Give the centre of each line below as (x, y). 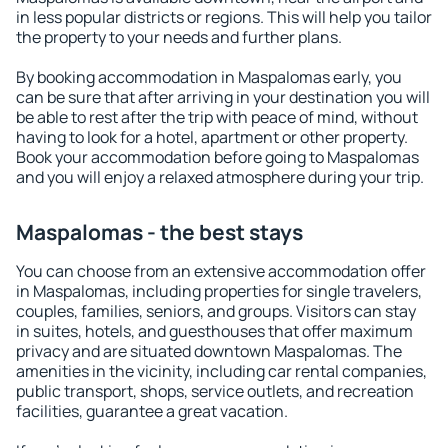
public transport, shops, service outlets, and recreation (215, 391)
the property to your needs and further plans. (179, 37)
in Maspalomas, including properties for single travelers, (219, 291)
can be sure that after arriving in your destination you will (223, 97)
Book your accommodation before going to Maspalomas (217, 157)
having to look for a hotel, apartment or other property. (212, 137)
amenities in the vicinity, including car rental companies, (221, 371)
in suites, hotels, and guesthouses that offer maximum (214, 331)
